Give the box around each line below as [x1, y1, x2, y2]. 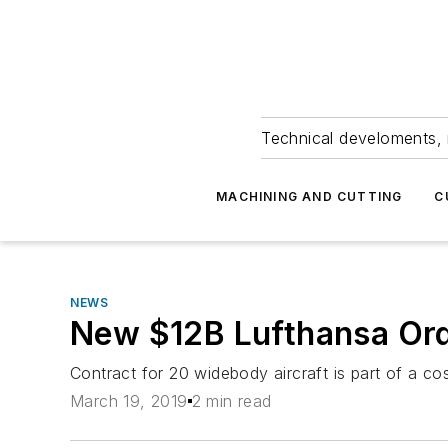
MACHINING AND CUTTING [216, 189, 403, 204]
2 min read [191, 391, 272, 412]
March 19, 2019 [70, 391, 188, 412]
